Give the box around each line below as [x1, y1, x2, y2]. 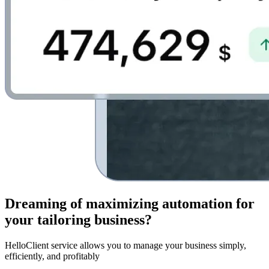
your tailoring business [5, 211, 145, 228]
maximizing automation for [86, 195, 255, 211]
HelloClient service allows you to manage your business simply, [5, 240, 246, 250]
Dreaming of [5, 195, 86, 211]
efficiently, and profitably [5, 250, 100, 261]
